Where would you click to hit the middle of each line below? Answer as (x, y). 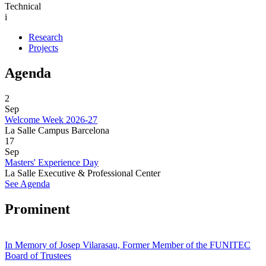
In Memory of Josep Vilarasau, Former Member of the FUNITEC (128, 245)
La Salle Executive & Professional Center (83, 173)
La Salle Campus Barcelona (57, 130)
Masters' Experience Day (52, 162)
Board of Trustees (38, 255)
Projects (43, 47)
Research (46, 37)
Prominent (37, 209)
